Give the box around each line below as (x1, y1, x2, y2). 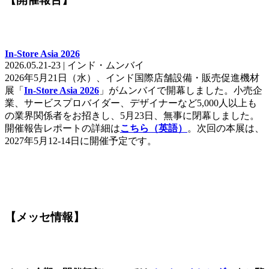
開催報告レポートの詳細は (5, 123, 120, 134)
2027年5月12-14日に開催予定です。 (5, 136, 157, 147)
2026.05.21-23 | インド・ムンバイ (5, 60, 144, 71)
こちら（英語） (120, 123, 187, 134)
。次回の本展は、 (187, 123, 264, 134)
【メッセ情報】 (5, 211, 85, 224)
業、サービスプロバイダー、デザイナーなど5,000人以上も (5, 98, 257, 109)
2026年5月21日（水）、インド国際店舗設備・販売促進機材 (5, 73, 259, 83)
